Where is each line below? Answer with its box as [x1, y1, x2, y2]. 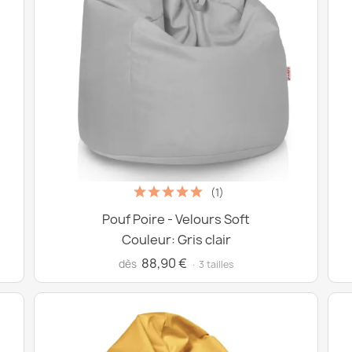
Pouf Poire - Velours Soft [102, 211, 250, 228]
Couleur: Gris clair [121, 231, 231, 248]
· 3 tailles [190, 258, 234, 271]
